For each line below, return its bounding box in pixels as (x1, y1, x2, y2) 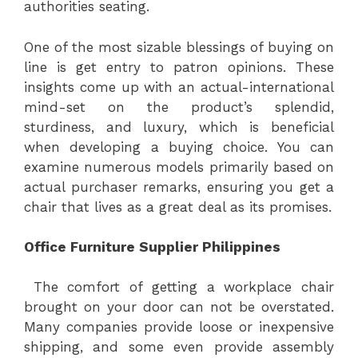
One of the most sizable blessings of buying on (24, 38, 334, 55)
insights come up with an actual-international (24, 78, 334, 95)
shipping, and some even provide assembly (24, 339, 334, 356)
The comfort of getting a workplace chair (24, 279, 334, 296)
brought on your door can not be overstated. (24, 299, 334, 316)
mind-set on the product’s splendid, (24, 98, 334, 115)
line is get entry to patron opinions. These (24, 58, 334, 75)
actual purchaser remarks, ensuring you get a (24, 178, 334, 195)
